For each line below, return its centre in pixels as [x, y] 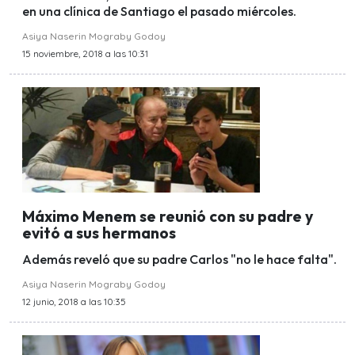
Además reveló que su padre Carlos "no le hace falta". [179, 259]
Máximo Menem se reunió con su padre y [168, 216]
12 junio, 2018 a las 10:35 [74, 301]
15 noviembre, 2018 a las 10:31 [85, 54]
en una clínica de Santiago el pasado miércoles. [160, 11]
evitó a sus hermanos [99, 233]
